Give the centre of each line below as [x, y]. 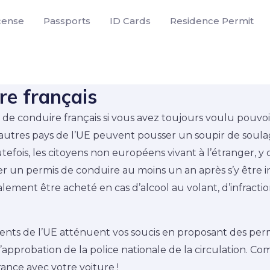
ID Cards [130, 21]
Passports [67, 21]
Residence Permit [212, 21]
